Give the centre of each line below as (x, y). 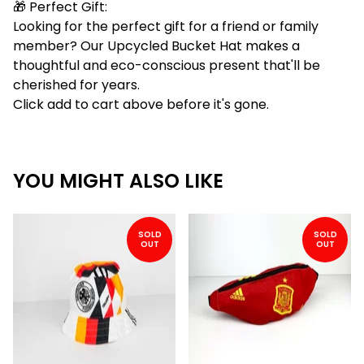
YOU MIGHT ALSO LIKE (118, 181)
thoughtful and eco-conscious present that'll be (167, 66)
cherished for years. (76, 85)
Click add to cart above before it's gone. (141, 105)
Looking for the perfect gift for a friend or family (166, 27)
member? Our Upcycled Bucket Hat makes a (156, 46)
